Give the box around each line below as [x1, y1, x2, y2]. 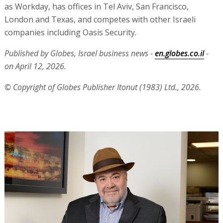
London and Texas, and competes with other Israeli [4, 14, 196, 25]
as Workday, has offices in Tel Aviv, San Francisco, [4, 1, 189, 12]
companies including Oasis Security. [4, 27, 136, 38]
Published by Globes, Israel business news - [4, 48, 155, 59]
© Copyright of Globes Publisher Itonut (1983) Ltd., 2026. [4, 82, 201, 93]
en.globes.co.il [154, 48, 204, 59]
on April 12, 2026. [4, 61, 66, 72]
